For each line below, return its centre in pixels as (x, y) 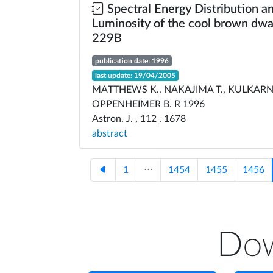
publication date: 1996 (132, 61)
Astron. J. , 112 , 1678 (139, 119)
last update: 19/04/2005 (135, 76)
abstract (110, 133)
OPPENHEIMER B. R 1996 (148, 104)
